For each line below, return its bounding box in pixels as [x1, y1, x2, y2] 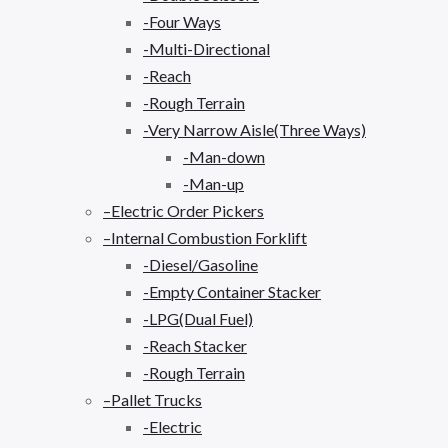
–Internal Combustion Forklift [103, 227, 307, 247]
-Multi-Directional [143, 38, 270, 58]
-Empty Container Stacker [143, 281, 321, 301]
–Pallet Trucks [103, 389, 202, 409]
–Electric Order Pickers [103, 200, 264, 220]
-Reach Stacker [143, 335, 247, 355]
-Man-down [183, 146, 265, 166]
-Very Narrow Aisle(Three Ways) [143, 119, 366, 139]
